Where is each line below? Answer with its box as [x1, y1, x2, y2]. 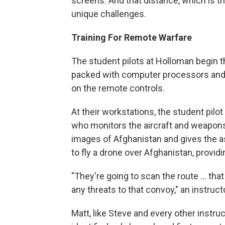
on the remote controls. [71, 82, 165, 93]
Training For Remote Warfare [71, 32, 192, 43]
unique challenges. [71, 8, 146, 19]
